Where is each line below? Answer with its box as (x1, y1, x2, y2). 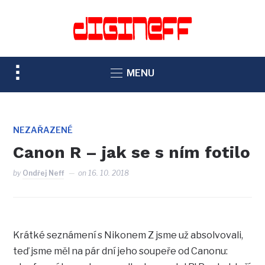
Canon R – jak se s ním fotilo (13, 143, 251, 163)
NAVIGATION (12, 118, 80, 131)
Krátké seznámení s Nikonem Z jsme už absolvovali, (13, 230, 244, 241)
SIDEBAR (12, 83, 60, 96)
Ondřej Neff (22, 169, 64, 178)
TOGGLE (12, 65, 57, 78)
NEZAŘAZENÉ (13, 125, 73, 135)
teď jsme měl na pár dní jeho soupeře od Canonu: (13, 245, 228, 257)
